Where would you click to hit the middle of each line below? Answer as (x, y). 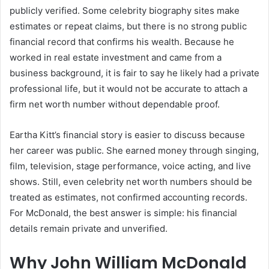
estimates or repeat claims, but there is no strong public (128, 26)
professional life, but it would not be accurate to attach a (128, 88)
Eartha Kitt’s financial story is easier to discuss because (127, 134)
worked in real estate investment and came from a (116, 57)
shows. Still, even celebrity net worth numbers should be (131, 181)
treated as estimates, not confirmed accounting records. (128, 197)
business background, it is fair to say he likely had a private (134, 73)
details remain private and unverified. (89, 228)
